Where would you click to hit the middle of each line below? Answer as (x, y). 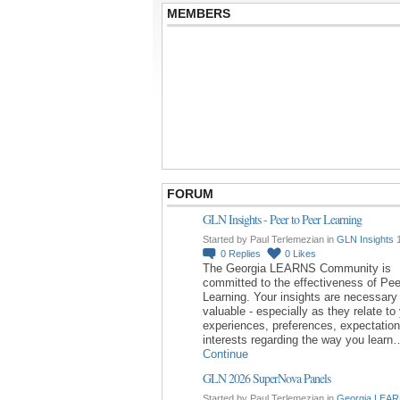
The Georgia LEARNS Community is (297, 268)
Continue (225, 354)
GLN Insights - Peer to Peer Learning (282, 219)
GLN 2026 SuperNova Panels (267, 378)
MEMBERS (199, 13)
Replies (245, 253)
